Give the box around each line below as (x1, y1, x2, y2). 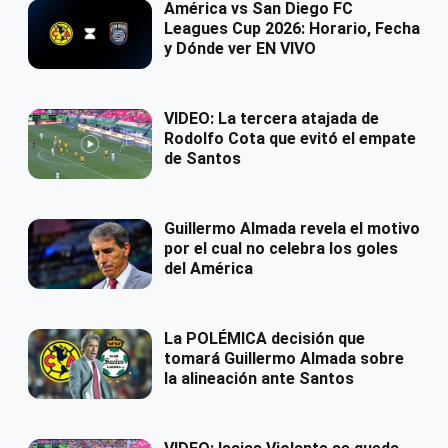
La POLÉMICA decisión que (164, 329, 365, 349)
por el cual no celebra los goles (164, 239, 398, 259)
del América (164, 259, 253, 279)
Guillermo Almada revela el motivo (164, 219, 420, 239)
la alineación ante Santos (164, 369, 354, 389)
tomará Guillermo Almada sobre (164, 349, 404, 369)
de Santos (164, 149, 241, 169)
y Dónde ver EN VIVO (164, 39, 316, 59)
